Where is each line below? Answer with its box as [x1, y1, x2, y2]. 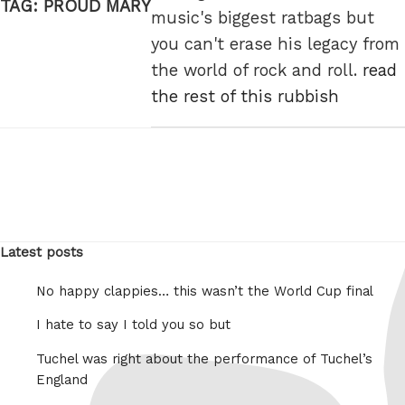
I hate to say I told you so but [36, 316, 231, 334]
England [36, 372, 88, 389]
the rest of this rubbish [151, 87, 339, 107]
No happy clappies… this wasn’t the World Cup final [36, 282, 373, 299]
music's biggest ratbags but [151, 8, 374, 28]
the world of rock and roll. [151, 61, 363, 80]
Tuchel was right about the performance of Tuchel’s [36, 351, 372, 368]
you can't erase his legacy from [151, 34, 400, 54]
